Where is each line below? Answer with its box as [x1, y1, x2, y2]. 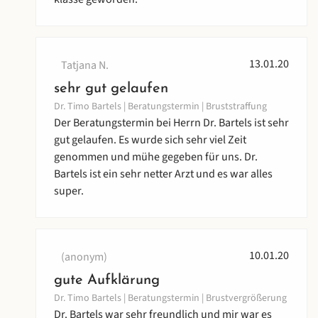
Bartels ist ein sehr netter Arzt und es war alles [54, 166, 273, 182]
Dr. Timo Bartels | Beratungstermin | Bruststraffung [54, 99, 267, 114]
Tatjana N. [61, 57, 109, 74]
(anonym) [61, 249, 107, 265]
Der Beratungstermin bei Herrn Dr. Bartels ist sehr [54, 115, 289, 131]
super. [54, 183, 84, 199]
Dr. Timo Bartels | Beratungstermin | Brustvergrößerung [54, 291, 287, 306]
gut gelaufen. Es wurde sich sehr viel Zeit [54, 132, 246, 148]
